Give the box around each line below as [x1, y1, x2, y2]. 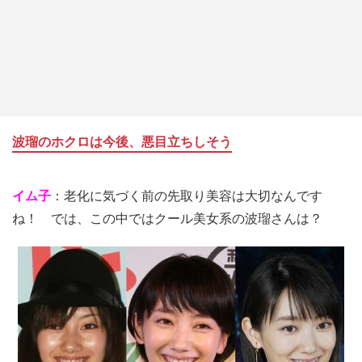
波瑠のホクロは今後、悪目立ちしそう [12, 135, 232, 149]
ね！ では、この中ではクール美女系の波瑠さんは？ [12, 212, 322, 226]
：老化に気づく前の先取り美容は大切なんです [51, 189, 322, 204]
